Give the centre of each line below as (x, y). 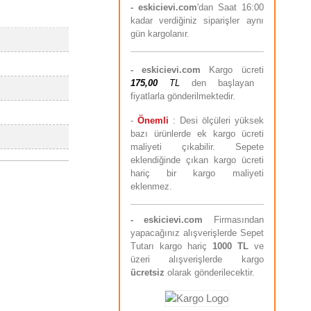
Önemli (153, 120)
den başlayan (217, 83)
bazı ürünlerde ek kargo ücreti (197, 133)
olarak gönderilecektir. (209, 272)
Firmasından (233, 219)
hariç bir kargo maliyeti (197, 173)
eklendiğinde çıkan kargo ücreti (197, 160)
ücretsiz (147, 272)
